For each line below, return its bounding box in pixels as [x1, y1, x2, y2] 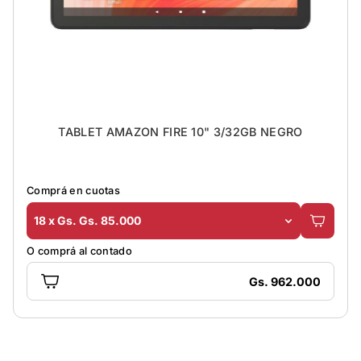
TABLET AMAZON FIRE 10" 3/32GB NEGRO [58, 124, 303, 139]
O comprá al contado [27, 244, 133, 257]
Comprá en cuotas [27, 185, 121, 197]
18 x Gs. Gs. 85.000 [34, 214, 141, 228]
